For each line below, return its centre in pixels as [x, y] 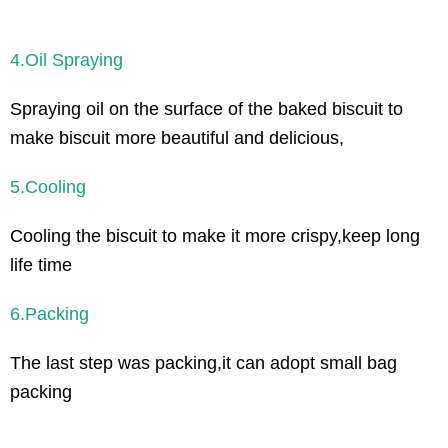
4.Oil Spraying [66, 59]
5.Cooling [48, 186]
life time [41, 264]
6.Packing [49, 313]
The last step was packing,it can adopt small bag [203, 362]
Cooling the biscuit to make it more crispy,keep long [215, 235]
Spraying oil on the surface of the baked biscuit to [206, 108]
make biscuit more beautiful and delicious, [177, 137]
